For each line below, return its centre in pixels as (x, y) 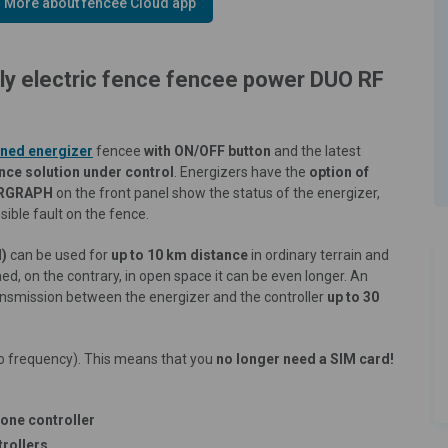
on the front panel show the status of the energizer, (216, 192)
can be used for (59, 254)
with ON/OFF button (207, 150)
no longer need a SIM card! (305, 358)
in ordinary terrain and (318, 254)
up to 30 (353, 296)
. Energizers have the (241, 171)
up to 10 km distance (179, 254)
